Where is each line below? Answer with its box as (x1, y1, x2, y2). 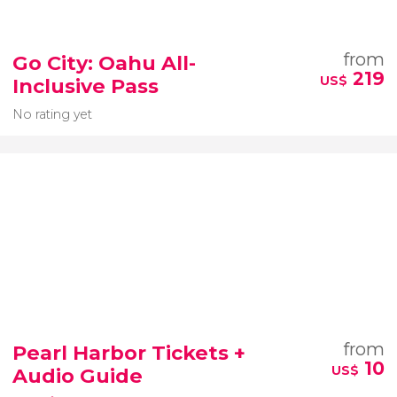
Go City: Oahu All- (12, 50, 196, 75)
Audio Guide (12, 362, 143, 388)
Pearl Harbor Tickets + (12, 339, 245, 365)
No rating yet (12, 106, 92, 123)
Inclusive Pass (12, 73, 159, 98)
